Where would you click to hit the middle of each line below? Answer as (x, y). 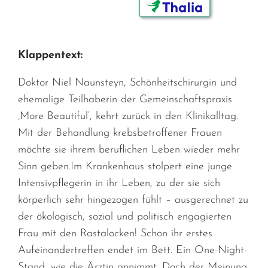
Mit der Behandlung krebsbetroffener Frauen (120, 133)
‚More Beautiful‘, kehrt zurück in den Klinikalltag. (128, 116)
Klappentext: (51, 55)
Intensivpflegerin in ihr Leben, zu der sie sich (119, 183)
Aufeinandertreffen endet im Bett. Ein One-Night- (133, 250)
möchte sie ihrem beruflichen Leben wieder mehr (129, 150)
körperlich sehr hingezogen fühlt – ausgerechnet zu (133, 200)
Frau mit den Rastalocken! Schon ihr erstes (115, 233)
